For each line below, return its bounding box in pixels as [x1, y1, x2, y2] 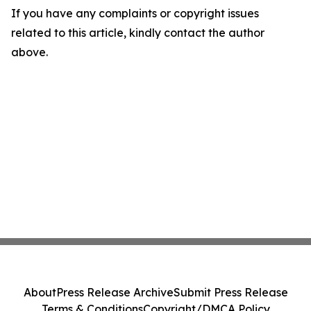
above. [11, 45, 48, 59]
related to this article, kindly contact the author [11, 26, 264, 40]
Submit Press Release [173, 285, 288, 299]
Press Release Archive [56, 285, 174, 299]
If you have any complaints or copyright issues [11, 6, 259, 20]
